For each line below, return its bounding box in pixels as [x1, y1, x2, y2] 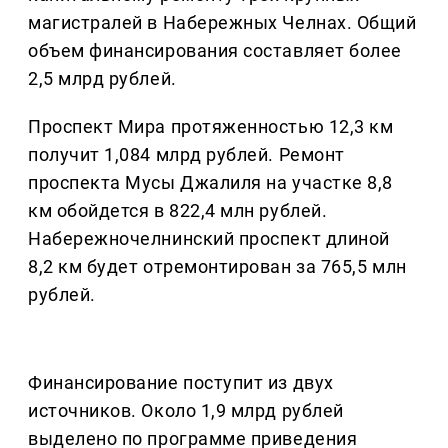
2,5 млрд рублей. [28, 68, 177, 90]
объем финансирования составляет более [28, 40, 402, 62]
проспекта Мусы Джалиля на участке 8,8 [28, 172, 393, 194]
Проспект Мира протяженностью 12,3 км [28, 116, 394, 138]
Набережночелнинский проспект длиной [28, 228, 390, 250]
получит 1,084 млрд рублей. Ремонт [28, 144, 345, 166]
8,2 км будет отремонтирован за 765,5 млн [28, 256, 407, 278]
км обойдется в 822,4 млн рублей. [28, 200, 328, 222]
